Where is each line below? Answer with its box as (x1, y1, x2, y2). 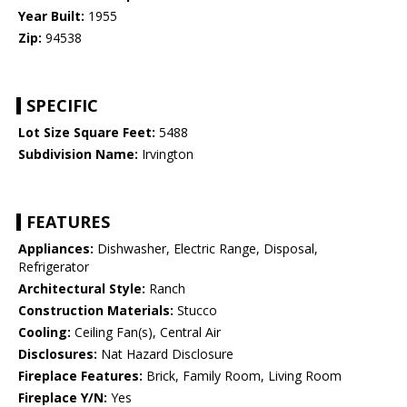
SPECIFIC (26, 94, 98, 117)
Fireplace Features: (18, 367, 143, 385)
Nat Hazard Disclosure (97, 345, 233, 363)
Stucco (174, 302, 217, 320)
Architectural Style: (18, 280, 145, 298)
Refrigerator (18, 258, 89, 276)
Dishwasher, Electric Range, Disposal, (94, 240, 318, 258)
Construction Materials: (18, 302, 174, 320)
